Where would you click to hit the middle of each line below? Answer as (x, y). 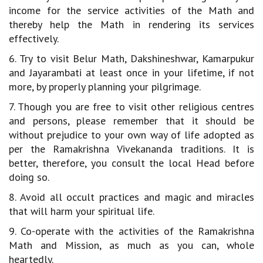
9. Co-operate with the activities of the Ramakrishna (131, 231)
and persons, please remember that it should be (131, 121)
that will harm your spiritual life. (82, 211)
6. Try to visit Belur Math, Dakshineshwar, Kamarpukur (131, 58)
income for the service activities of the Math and (131, 10)
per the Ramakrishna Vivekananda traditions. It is (131, 149)
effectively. (34, 38)
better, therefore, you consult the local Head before (131, 163)
